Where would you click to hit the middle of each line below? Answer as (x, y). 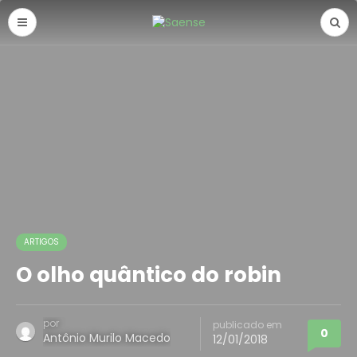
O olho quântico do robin (149, 275)
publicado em (247, 325)
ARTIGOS (41, 242)
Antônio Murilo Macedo (107, 338)
